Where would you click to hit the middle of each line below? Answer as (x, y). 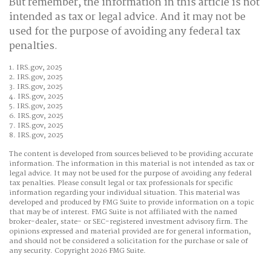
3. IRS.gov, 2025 (36, 87)
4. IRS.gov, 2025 (36, 96)
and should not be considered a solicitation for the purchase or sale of (129, 241)
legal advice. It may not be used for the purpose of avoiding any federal (130, 173)
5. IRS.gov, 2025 (36, 106)
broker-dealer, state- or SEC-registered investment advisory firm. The (128, 222)
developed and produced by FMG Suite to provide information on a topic (132, 202)
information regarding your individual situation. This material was (124, 193)
